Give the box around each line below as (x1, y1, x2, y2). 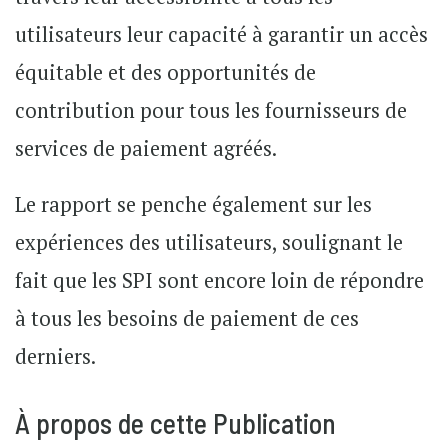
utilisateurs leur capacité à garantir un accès (15, 21, 428, 48)
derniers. (15, 343, 96, 370)
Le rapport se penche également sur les (15, 191, 372, 218)
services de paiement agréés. (15, 135, 277, 162)
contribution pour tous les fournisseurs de (15, 97, 407, 124)
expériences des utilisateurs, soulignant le (15, 229, 403, 256)
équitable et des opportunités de (15, 59, 316, 86)
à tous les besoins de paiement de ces (15, 305, 359, 332)
